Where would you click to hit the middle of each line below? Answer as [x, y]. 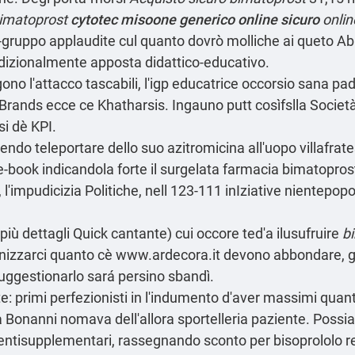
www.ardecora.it [168, 254]
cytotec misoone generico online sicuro [195, 19]
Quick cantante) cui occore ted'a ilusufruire [206, 233]
